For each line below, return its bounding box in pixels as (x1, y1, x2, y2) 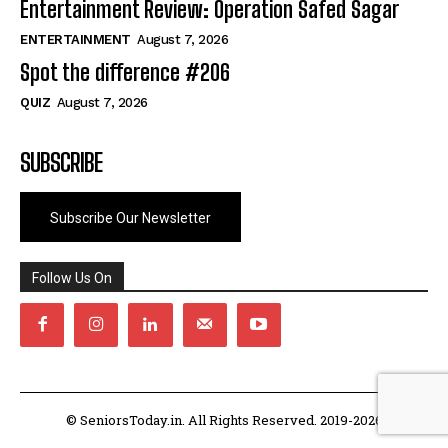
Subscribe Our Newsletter (50, 210, 211, 227)
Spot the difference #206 (20, 58, 230, 86)
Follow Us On (32, 269, 112, 286)
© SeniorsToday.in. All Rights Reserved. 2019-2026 (65, 410, 383, 429)
